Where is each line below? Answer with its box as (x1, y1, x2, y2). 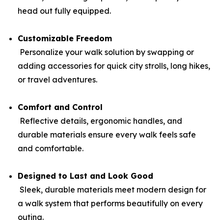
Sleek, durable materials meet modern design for (18, 185, 206, 195)
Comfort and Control (18, 102, 103, 112)
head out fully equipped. (18, 6, 111, 16)
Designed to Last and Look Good (18, 171, 153, 181)
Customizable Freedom (18, 33, 112, 44)
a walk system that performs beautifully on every (18, 198, 203, 209)
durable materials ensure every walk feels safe (18, 130, 196, 140)
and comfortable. (18, 143, 83, 154)
